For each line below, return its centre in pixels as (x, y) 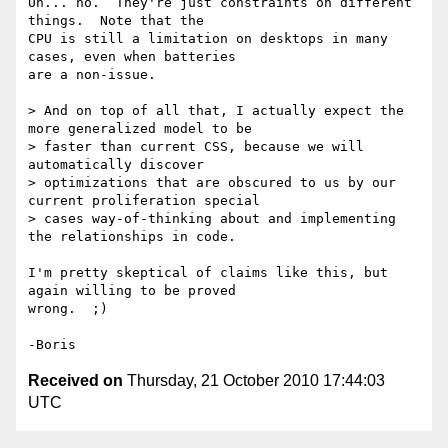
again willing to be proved (136, 291)
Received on (75, 381)
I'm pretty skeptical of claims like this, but (208, 273)
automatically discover (116, 165)
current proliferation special (144, 201)
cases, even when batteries (136, 57)
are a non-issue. (92, 75)
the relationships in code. (132, 237)
